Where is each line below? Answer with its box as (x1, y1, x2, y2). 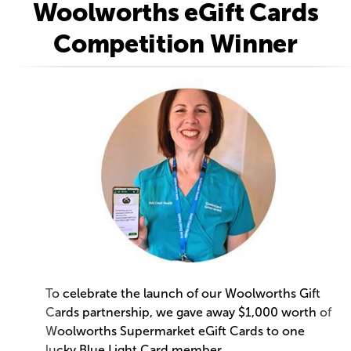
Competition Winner (53, 29, 298, 60)
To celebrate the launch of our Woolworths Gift (45, 286, 320, 302)
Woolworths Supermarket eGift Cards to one (45, 324, 305, 339)
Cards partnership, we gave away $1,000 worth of (45, 305, 331, 320)
